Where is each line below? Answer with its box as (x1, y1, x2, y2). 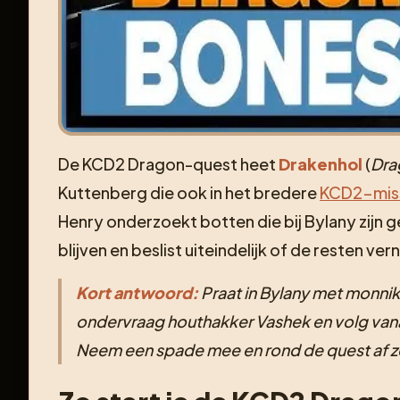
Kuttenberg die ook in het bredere (58, 181, 320, 203)
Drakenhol (279, 153, 362, 174)
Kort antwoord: (76, 281, 198, 303)
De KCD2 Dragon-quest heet (58, 153, 279, 174)
